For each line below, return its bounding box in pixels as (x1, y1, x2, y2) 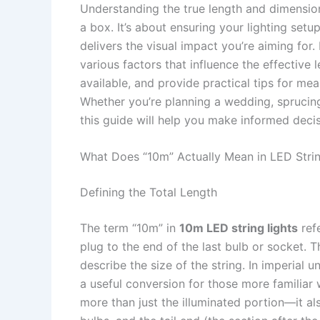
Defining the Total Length (80, 185, 217, 200)
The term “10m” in (80, 221, 179, 236)
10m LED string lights (179, 221, 298, 236)
